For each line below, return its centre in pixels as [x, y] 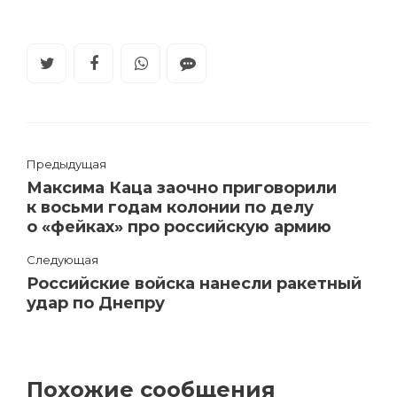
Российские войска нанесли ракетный [194, 283]
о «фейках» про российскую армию [179, 226]
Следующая [62, 259]
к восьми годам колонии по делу [170, 207]
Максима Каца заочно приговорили [182, 187]
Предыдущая [66, 163]
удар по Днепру [96, 303]
